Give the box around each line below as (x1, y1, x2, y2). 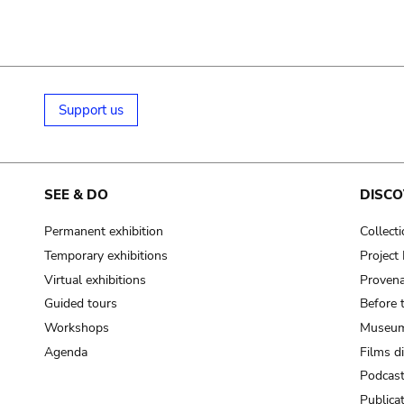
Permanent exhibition (43, 223, 163, 241)
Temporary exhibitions (43, 246, 168, 264)
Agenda (43, 343, 87, 361)
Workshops (43, 318, 109, 336)
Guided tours (43, 295, 117, 313)
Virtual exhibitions (43, 271, 146, 289)
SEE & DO (43, 185, 108, 204)
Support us (58, 100, 124, 119)
